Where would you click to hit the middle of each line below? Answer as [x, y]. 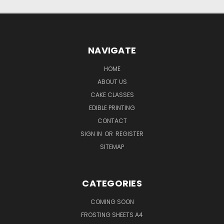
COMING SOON [112, 202]
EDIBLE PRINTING [112, 108]
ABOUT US [112, 82]
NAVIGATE [112, 50]
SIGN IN [92, 134]
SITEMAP [112, 147]
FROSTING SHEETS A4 [112, 215]
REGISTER [129, 134]
